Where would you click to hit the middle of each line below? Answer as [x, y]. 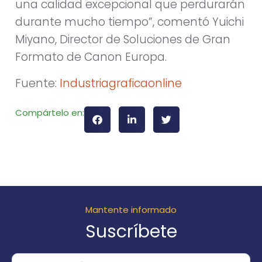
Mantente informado [131, 210]
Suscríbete [131, 232]
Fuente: [37, 83]
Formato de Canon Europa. [91, 57]
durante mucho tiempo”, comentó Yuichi [130, 22]
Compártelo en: [50, 113]
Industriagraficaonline [121, 83]
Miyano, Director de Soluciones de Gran [123, 40]
